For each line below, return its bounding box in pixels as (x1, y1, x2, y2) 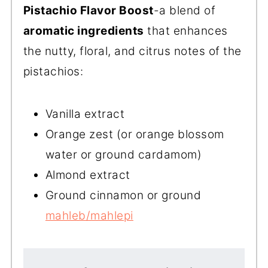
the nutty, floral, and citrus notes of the (23, 44, 242, 58)
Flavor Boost (77, 3, 154, 17)
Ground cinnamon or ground (45, 188, 202, 202)
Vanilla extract (45, 106, 125, 121)
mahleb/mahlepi (45, 208, 133, 223)
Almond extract (45, 167, 130, 182)
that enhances (144, 23, 228, 38)
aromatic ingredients (23, 23, 144, 38)
